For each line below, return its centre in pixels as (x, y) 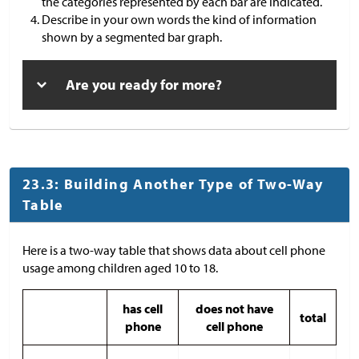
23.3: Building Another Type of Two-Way (173, 184)
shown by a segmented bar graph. (132, 36)
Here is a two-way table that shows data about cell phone (174, 250)
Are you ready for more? (144, 84)
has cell (143, 308)
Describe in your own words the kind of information (179, 19)
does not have (234, 308)
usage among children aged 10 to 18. (120, 267)
